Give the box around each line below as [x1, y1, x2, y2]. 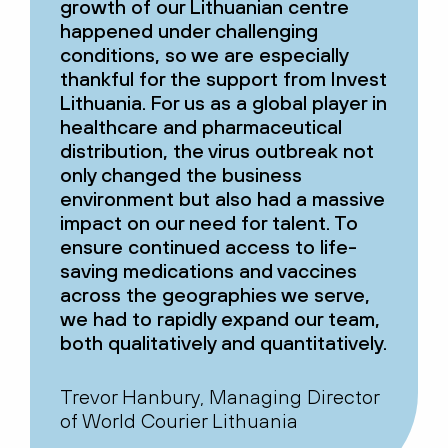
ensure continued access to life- [60, 235, 357, 259]
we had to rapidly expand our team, [60, 307, 380, 331]
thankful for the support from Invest [60, 67, 387, 91]
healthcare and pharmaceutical [60, 115, 342, 139]
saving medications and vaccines [60, 259, 357, 283]
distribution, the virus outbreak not [60, 139, 374, 163]
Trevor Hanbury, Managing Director [60, 385, 379, 409]
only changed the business [60, 163, 302, 187]
